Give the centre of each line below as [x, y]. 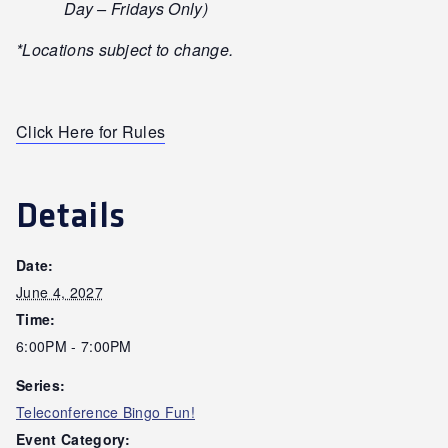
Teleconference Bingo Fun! [105, 411]
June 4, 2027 [59, 291]
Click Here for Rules [91, 131]
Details [71, 216]
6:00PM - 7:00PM [74, 345]
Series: [41, 384]
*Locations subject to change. [125, 49]
